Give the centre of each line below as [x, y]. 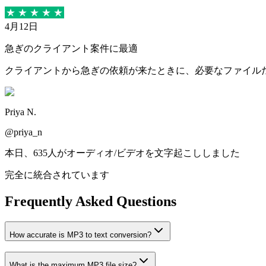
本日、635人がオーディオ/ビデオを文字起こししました [122, 153]
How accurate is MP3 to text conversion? [80, 235]
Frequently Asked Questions [91, 201]
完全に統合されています [57, 175]
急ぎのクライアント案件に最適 [71, 48]
